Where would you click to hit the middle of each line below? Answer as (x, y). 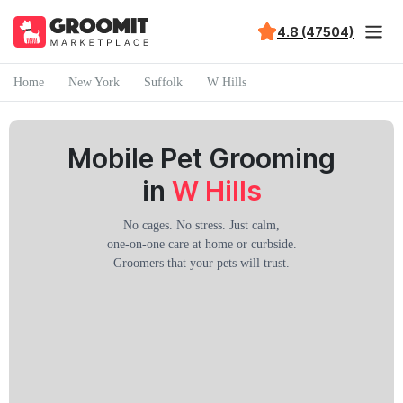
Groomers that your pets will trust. (201, 263)
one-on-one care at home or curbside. (201, 244)
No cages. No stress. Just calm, (201, 225)
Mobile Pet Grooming (201, 158)
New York (94, 82)
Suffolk (163, 82)
